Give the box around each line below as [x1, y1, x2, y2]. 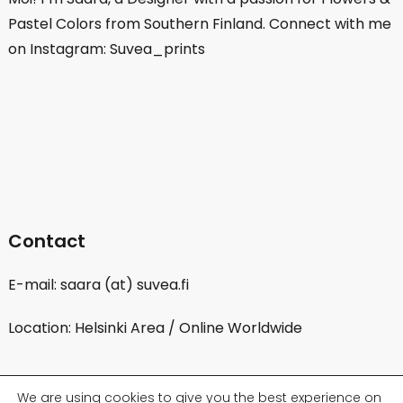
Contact [7, 228, 85, 255]
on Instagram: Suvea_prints [7, 39, 205, 60]
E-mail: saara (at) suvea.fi [7, 274, 189, 296]
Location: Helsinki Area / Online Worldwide [7, 318, 302, 339]
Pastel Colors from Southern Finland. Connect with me [7, 13, 391, 35]
